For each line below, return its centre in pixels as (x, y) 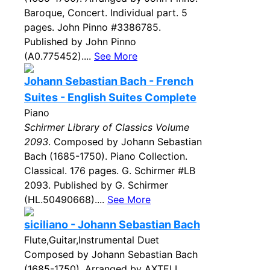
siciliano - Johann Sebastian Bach (112, 224)
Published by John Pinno (80, 42)
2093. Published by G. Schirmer (96, 185)
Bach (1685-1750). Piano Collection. (106, 156)
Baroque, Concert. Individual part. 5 (106, 13)
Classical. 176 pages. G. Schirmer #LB (110, 171)
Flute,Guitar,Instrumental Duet (92, 240)
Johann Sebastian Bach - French (109, 81)
